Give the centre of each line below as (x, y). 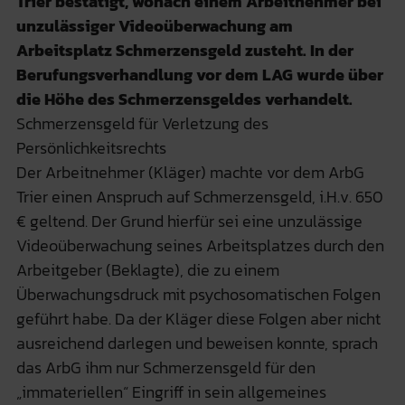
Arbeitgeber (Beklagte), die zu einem (147, 269)
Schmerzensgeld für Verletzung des (142, 123)
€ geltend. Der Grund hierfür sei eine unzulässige (189, 221)
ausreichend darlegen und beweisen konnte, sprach (197, 343)
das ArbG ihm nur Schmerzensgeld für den (165, 367)
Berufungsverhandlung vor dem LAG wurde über (199, 74)
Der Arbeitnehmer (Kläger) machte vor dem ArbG (190, 172)
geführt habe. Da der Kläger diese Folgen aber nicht (198, 318)
